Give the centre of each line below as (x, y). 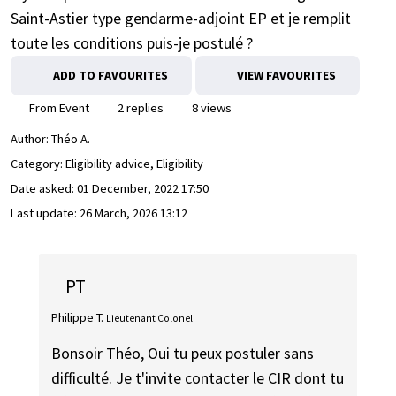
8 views (210, 108)
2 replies (139, 108)
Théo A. (71, 139)
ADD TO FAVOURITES (110, 75)
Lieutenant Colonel (150, 318)
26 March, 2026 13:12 (133, 213)
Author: (31, 139)
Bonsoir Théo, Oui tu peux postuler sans (183, 354)
